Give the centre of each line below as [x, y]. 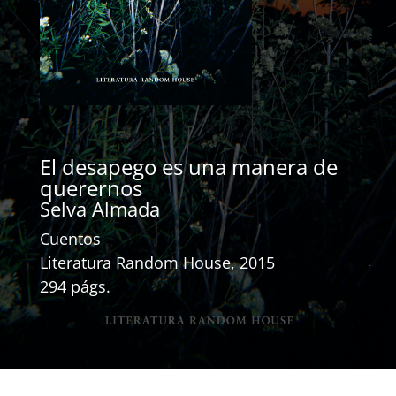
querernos [91, 187]
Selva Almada [99, 208]
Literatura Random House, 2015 [157, 262]
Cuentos [70, 238]
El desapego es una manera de [188, 166]
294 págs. [75, 286]
